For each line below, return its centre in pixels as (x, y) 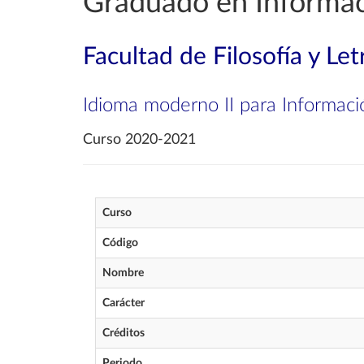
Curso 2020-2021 (139, 140)
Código (120, 243)
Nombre (123, 273)
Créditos (123, 333)
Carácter (123, 303)
